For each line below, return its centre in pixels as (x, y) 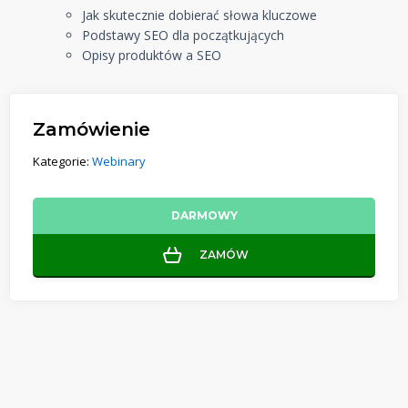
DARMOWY (204, 215)
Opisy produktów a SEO (152, 55)
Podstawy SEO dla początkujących (183, 35)
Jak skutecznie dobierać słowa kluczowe (199, 15)
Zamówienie (92, 129)
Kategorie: (61, 162)
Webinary (119, 162)
